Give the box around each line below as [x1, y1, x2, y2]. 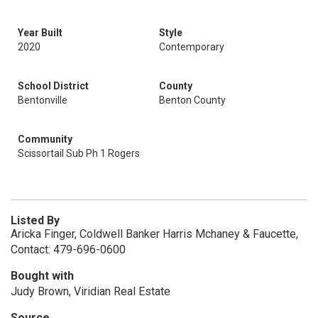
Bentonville [18, 94, 67, 106]
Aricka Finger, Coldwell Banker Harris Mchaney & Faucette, [11, 227, 298, 241]
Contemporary [159, 41, 224, 53]
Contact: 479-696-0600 [11, 243, 126, 256]
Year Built [18, 27, 62, 38]
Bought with [11, 269, 74, 283]
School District [18, 80, 89, 92]
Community [18, 133, 72, 145]
